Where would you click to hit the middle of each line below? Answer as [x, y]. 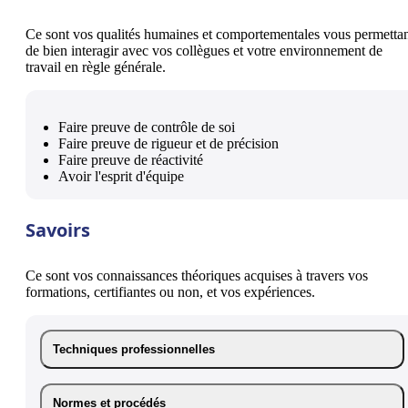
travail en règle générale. [96, 66]
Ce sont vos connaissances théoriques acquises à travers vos [197, 275]
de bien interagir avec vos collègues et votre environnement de [204, 50]
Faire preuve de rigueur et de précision [168, 143]
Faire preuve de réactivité [131, 159]
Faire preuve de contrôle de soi [147, 127]
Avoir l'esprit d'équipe [121, 176]
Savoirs [58, 229]
